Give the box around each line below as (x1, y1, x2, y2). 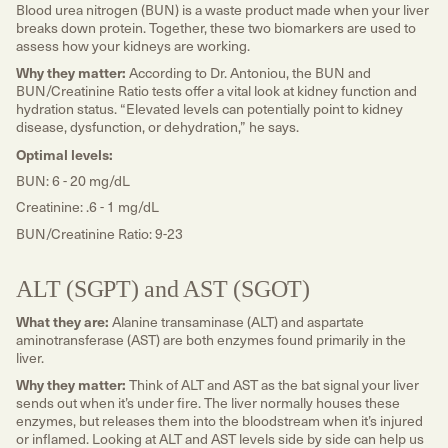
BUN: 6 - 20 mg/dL (16, 169, 130, 191)
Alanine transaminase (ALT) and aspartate (109, 310, 364, 332)
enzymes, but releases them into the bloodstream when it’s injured (16, 410, 423, 432)
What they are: (16, 310, 109, 331)
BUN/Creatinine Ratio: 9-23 (16, 222, 183, 244)
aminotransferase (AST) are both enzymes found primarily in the (16, 328, 406, 350)
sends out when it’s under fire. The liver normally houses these (16, 392, 400, 414)
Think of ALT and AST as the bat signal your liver (129, 374, 419, 396)
